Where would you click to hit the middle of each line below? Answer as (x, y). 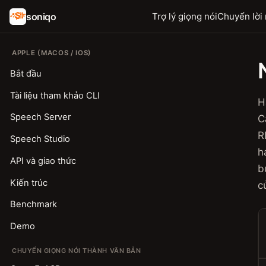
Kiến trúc (28, 183)
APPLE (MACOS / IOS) (52, 53)
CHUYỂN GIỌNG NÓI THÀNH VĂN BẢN (77, 251)
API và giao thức (43, 161)
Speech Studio (40, 139)
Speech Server (40, 117)
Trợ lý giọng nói (185, 16)
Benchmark (33, 205)
